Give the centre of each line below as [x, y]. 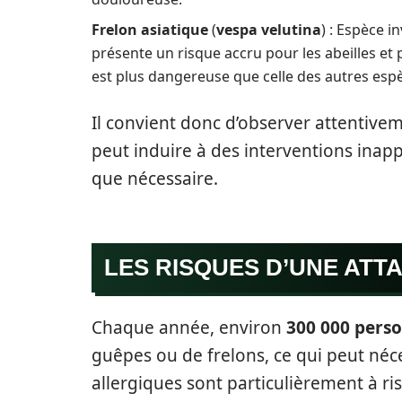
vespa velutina [269, 29]
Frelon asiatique [150, 29]
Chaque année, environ [189, 327]
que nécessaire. [155, 178]
